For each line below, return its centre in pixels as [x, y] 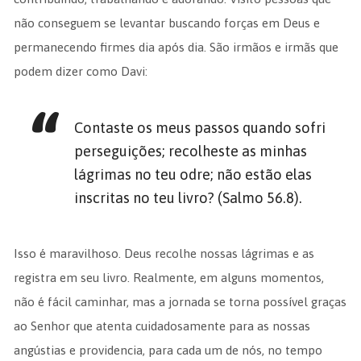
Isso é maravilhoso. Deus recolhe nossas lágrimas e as [164, 253]
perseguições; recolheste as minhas [191, 151]
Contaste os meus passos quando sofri [200, 128]
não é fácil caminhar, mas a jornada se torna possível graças [180, 302]
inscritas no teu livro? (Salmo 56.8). [189, 198]
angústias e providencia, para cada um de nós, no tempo [168, 350]
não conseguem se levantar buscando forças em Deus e [166, 23]
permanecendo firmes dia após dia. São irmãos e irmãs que [176, 47]
